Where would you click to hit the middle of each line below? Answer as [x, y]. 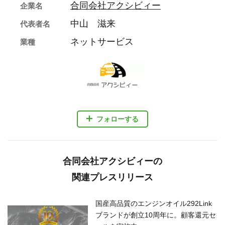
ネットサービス [102, 42]
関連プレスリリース [113, 178]
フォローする [118, 119]
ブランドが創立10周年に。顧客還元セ [156, 215]
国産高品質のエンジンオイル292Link [154, 204]
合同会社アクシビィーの [113, 161]
